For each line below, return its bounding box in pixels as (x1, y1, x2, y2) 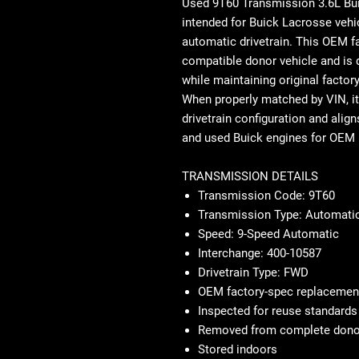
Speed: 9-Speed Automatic (198, 227, 339, 241)
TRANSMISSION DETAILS (182, 169, 318, 184)
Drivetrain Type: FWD (198, 265, 309, 280)
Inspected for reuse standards (198, 304, 357, 318)
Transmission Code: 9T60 (198, 188, 335, 203)
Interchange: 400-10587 (198, 246, 321, 260)
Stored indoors (198, 342, 277, 357)
